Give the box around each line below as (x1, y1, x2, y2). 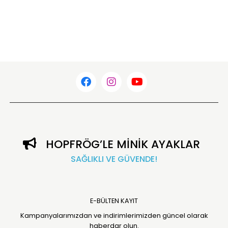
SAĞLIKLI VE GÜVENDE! (71, 153, 157, 165)
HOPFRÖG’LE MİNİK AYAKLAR (43, 136, 203, 152)
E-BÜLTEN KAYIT (90, 196, 138, 205)
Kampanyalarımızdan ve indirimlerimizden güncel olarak (20, 210, 208, 220)
